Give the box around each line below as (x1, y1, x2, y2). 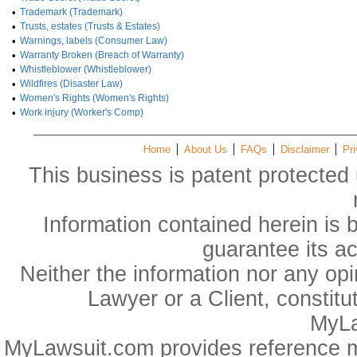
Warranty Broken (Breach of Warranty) (20, 49, 184, 61)
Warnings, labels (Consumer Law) (20, 35, 167, 46)
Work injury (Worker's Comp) (20, 107, 143, 118)
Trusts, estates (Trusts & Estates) (20, 21, 160, 32)
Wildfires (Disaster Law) (20, 78, 123, 89)
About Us (184, 143, 227, 155)
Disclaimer (280, 143, 329, 155)
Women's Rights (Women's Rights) (20, 92, 169, 104)
